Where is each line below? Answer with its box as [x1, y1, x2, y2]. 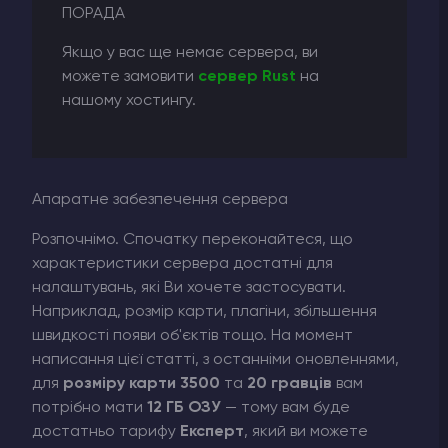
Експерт [180, 423, 244, 440]
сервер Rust [198, 68, 296, 85]
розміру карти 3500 [63, 375, 220, 392]
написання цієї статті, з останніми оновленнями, [32, 351, 399, 368]
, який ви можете [244, 423, 368, 440]
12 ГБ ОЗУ [147, 399, 221, 416]
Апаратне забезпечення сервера [32, 191, 288, 208]
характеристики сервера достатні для [32, 255, 333, 272]
